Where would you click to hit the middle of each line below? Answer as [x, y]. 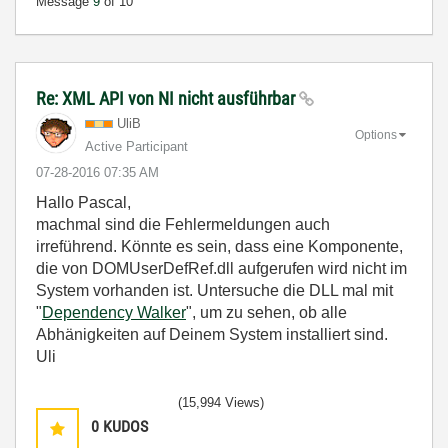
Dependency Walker [114, 312]
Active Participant [136, 146]
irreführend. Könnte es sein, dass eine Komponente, [219, 246]
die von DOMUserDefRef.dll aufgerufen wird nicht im [221, 268]
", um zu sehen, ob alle [266, 312]
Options [376, 134]
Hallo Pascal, [83, 202]
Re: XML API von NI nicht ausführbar [167, 98]
